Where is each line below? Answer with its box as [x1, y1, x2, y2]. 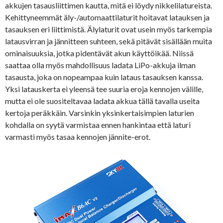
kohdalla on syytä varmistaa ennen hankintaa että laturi [5, 120, 191, 130]
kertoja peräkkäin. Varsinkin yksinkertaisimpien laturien [5, 108, 194, 118]
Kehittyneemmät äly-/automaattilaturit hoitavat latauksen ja [5, 12, 210, 22]
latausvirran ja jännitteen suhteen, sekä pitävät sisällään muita [5, 36, 212, 46]
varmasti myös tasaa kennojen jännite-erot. [5, 132, 150, 142]
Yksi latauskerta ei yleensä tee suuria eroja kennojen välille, [5, 84, 203, 94]
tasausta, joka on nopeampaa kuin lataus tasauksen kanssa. [5, 72, 203, 82]
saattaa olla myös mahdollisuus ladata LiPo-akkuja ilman [5, 60, 196, 70]
